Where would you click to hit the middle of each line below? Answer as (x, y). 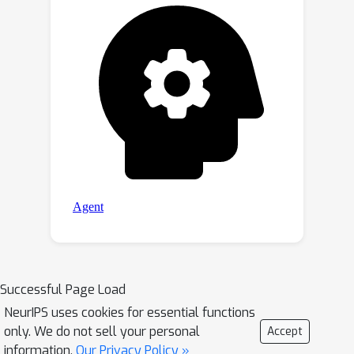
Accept (285, 331)
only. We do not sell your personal (102, 331)
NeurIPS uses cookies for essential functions (130, 313)
